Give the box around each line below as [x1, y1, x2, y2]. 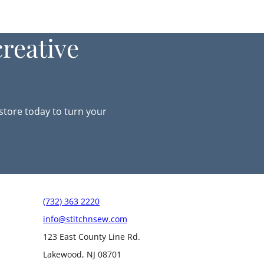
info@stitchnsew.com [43, 213, 127, 225]
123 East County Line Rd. [43, 231, 140, 242]
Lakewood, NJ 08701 [43, 249, 121, 260]
